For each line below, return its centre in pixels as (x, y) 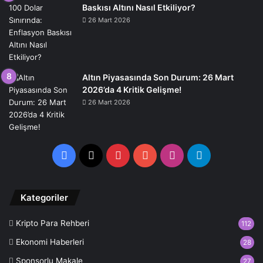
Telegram (225, 155)
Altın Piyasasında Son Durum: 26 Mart (158, 77)
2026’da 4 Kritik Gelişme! (132, 90)
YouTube (169, 155)
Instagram (200, 155)
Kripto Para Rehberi (53, 223)
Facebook (91, 155)
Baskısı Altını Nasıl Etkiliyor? (139, 8)
